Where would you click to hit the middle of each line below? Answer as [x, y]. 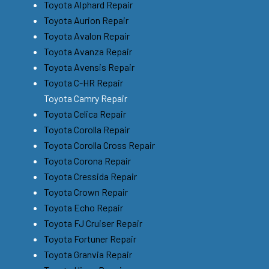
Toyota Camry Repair [86, 98]
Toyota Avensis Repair [89, 67]
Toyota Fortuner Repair [90, 238]
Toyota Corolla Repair [87, 129]
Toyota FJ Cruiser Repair [93, 223]
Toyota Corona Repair [87, 160]
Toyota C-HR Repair [83, 82]
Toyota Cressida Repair [90, 176]
